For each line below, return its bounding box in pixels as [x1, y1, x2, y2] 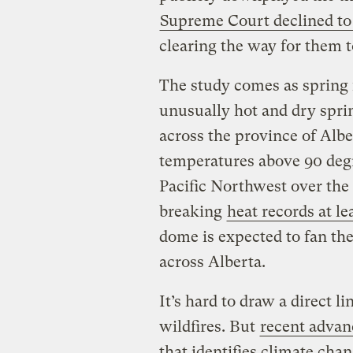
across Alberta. [158, 253, 266, 272]
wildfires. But [158, 318, 259, 336]
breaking [158, 203, 226, 221]
